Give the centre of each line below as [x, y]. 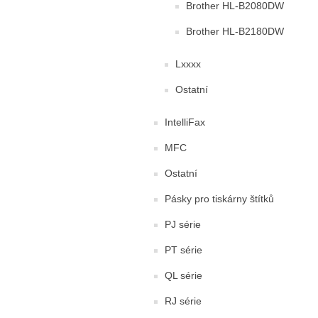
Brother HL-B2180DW [235, 31]
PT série [183, 250]
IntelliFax [185, 122]
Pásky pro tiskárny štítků [219, 198]
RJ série [183, 301]
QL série [183, 275]
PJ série [183, 224]
